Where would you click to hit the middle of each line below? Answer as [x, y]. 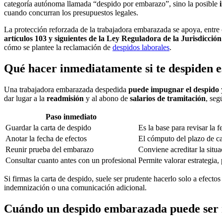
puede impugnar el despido [174, 89]
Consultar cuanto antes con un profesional [71, 160]
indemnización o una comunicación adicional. [75, 187]
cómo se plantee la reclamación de [58, 48]
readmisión [65, 98]
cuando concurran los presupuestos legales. [71, 13]
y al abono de [107, 98]
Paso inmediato [71, 116]
